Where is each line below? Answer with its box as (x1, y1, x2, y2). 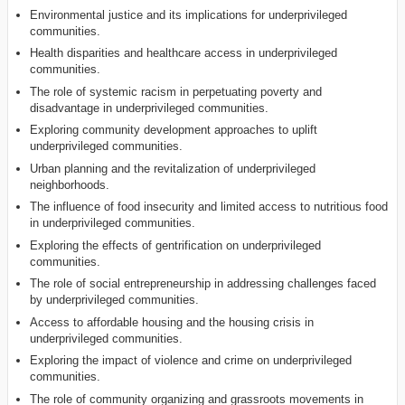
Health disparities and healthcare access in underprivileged (30, 46, 338, 61)
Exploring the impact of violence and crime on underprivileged (30, 353, 353, 368)
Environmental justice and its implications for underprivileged (30, 7, 348, 22)
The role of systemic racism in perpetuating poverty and (30, 84, 323, 99)
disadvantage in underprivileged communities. (30, 100, 269, 115)
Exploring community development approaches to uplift (30, 123, 318, 137)
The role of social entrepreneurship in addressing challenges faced (30, 277, 377, 291)
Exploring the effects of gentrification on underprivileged (30, 238, 322, 252)
